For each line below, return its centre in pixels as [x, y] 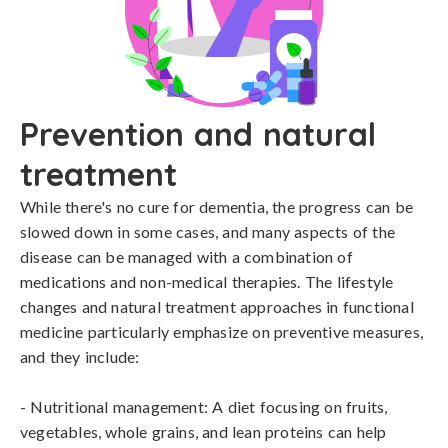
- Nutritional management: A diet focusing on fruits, [204, 406]
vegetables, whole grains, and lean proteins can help [203, 431]
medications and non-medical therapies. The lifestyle [207, 281]
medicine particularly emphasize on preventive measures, [222, 331]
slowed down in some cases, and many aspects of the [208, 231]
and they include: [80, 356]
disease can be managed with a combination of [186, 256]
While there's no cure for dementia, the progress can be [217, 206]
